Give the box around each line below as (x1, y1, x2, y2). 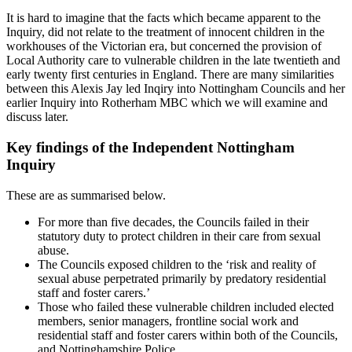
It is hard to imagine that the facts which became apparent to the (6, 11, 321, 25)
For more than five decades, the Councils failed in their (38, 214, 309, 229)
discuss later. (6, 110, 68, 124)
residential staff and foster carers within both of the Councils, (38, 328, 338, 342)
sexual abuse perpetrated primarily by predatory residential (38, 271, 326, 285)
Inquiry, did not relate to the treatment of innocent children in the (6, 25, 324, 39)
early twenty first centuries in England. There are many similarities (6, 68, 334, 82)
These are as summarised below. (6, 188, 166, 202)
